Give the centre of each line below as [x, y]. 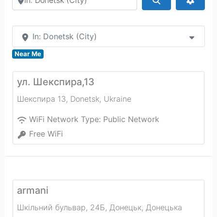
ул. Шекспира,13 [55, 82]
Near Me [28, 54]
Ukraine [117, 99]
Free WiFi [46, 134]
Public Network [131, 119]
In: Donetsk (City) [64, 36]
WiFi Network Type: [66, 119]
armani [32, 190]
